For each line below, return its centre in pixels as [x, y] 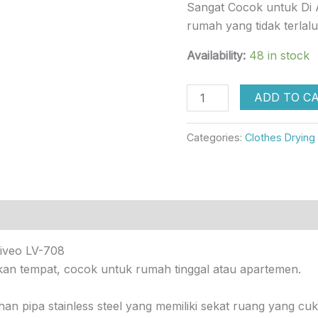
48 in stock [280, 55]
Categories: [216, 137]
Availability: [216, 55]
